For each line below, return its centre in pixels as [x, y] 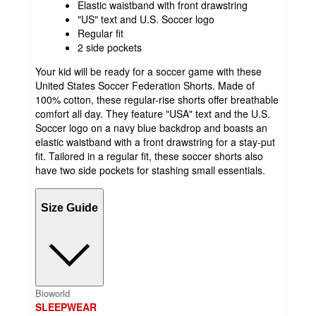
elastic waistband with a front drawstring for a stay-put [155, 142]
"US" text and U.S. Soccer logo [146, 19]
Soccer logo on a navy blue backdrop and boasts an [151, 128]
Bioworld [53, 293]
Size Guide [69, 207]
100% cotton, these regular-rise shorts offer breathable [157, 100]
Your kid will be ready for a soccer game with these [148, 72]
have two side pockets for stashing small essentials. [150, 170]
